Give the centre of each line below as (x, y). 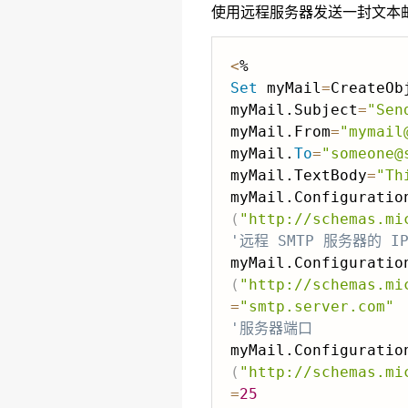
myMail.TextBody (299, 175)
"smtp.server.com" (317, 306)
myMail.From (280, 132)
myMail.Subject (294, 110)
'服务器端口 (271, 328)
